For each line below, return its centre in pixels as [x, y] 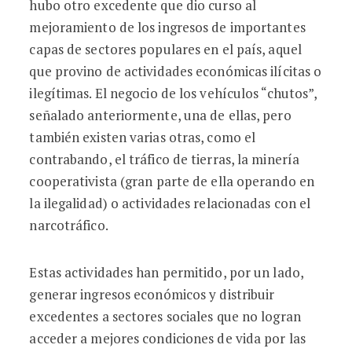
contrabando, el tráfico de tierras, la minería [165, 159]
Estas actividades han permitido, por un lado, [166, 272]
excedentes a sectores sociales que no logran [165, 316]
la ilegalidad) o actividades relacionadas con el [170, 203]
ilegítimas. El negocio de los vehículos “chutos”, [173, 93]
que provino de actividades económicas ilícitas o [176, 71]
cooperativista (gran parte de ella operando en [172, 181]
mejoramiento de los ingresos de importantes [167, 27]
